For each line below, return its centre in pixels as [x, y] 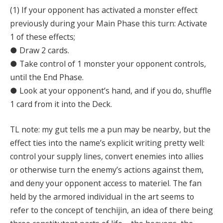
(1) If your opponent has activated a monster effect [104, 10]
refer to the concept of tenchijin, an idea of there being [111, 210]
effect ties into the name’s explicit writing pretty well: [107, 143]
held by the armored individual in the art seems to [102, 197]
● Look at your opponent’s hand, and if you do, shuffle [111, 90]
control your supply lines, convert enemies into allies [107, 157]
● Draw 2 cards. [40, 50]
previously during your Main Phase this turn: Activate [109, 23]
